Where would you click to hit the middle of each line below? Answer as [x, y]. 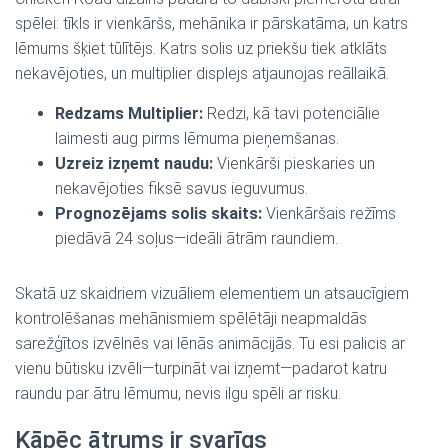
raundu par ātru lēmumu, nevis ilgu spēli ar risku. [178, 393]
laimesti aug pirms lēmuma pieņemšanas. [197, 138]
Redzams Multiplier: [129, 113]
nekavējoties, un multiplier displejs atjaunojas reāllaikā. [202, 73]
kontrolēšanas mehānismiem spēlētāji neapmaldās [191, 318]
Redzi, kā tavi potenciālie [291, 113]
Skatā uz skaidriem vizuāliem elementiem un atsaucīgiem [212, 293]
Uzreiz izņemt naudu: [134, 163]
